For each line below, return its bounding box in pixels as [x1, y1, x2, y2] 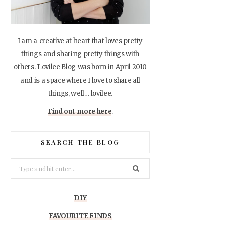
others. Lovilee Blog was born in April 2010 [14, 63, 147, 72]
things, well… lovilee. [48, 89, 112, 98]
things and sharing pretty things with [21, 50, 139, 59]
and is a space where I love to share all [20, 76, 140, 85]
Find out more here [48, 107, 112, 117]
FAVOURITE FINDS [49, 211, 112, 220]
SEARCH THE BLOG [41, 138, 120, 147]
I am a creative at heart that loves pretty [17, 36, 143, 46]
